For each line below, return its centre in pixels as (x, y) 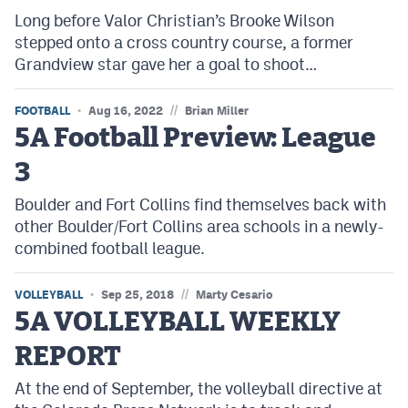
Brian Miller (217, 111)
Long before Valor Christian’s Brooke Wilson (174, 21)
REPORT (68, 357)
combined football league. (110, 249)
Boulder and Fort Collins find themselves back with (200, 205)
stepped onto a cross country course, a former (184, 43)
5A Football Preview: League (195, 139)
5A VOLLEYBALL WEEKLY (178, 323)
